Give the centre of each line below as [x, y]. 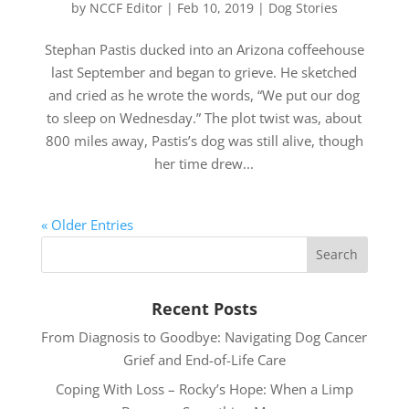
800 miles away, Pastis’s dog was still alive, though [204, 140]
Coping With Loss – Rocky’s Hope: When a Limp [204, 389]
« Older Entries [87, 224]
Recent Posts [204, 308]
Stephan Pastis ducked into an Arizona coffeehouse [204, 49]
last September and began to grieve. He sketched [204, 72]
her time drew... [204, 163]
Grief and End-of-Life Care [204, 359]
